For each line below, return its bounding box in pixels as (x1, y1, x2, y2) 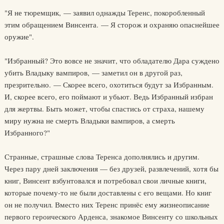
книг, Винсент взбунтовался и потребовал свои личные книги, (4, 175, 206, 185)
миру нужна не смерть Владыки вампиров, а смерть (4, 115, 175, 125)
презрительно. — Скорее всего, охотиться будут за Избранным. (4, 79, 213, 89)
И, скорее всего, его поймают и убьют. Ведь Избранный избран (4, 91, 213, 101)
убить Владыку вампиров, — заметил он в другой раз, (4, 67, 182, 77)
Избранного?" (4, 127, 50, 137)
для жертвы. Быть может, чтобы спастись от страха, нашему (4, 103, 204, 113)
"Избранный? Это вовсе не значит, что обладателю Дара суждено (4, 55, 219, 65)
